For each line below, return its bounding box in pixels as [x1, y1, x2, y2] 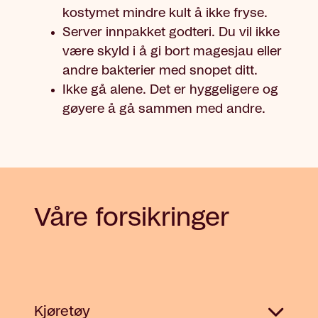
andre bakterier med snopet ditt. [62, 65, 258, 78]
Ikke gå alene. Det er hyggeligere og [62, 84, 278, 97]
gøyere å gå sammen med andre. [62, 103, 269, 116]
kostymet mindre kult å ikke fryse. [62, 7, 271, 21]
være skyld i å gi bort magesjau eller [62, 45, 282, 59]
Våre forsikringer [34, 205, 229, 231]
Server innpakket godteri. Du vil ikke [62, 26, 280, 40]
